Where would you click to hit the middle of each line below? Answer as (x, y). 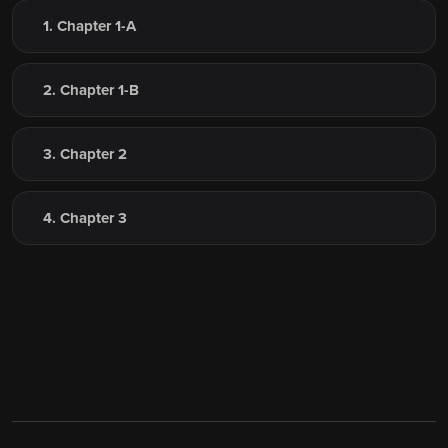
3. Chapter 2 (85, 154)
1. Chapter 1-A (89, 26)
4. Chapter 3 (85, 218)
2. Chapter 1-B (91, 90)
